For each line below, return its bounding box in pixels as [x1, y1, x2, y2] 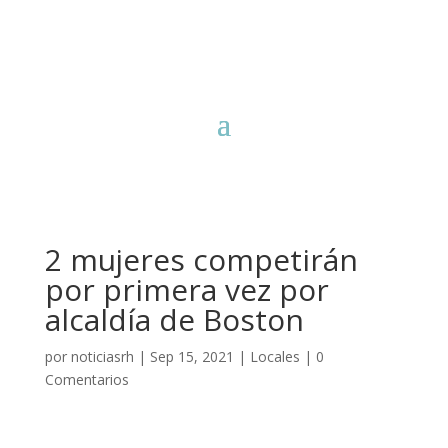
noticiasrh [70, 347, 134, 366]
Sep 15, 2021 [149, 347, 234, 366]
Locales [249, 347, 300, 366]
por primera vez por [44, 269, 329, 310]
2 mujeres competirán [44, 239, 358, 280]
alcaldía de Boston [44, 299, 304, 340]
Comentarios [44, 370, 129, 389]
